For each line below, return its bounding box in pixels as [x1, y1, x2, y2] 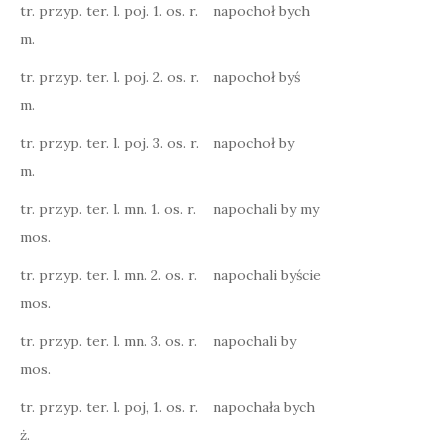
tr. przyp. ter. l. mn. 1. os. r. [20, 200, 196, 218]
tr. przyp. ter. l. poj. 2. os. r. [20, 68, 199, 86]
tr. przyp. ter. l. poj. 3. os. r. [20, 134, 199, 152]
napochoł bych [213, 2, 310, 20]
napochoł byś [213, 68, 300, 86]
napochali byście [213, 266, 321, 284]
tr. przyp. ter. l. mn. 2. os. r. [20, 266, 197, 284]
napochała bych [213, 398, 315, 416]
